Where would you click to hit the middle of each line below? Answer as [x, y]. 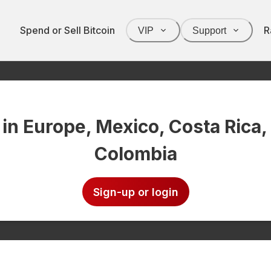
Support [209, 30]
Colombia [135, 154]
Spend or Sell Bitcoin [67, 30]
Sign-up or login [135, 192]
